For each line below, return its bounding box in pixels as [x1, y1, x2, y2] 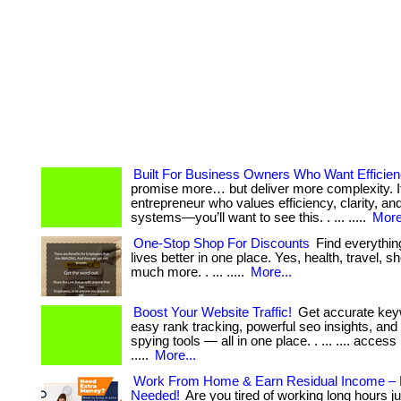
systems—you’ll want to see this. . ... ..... [131, 210, 370, 225]
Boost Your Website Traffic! [133, 305, 292, 320]
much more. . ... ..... [131, 265, 248, 279]
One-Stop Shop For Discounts [133, 236, 310, 251]
